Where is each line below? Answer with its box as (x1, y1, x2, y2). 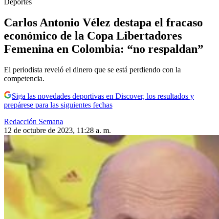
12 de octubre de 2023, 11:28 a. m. (4, 126, 111, 134)
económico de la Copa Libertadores (4, 29, 182, 42)
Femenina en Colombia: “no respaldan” (4, 42, 203, 55)
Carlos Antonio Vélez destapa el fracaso (4, 16, 203, 29)
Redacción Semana (4, 117, 63, 126)
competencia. (4, 74, 44, 83)
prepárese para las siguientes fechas (4, 100, 112, 109)
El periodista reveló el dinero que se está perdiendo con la (4, 65, 181, 74)
